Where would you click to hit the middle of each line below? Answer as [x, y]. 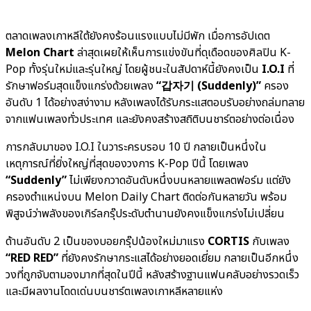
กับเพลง [269, 241]
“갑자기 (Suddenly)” [209, 86]
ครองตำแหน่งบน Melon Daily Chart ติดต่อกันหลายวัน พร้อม [146, 197]
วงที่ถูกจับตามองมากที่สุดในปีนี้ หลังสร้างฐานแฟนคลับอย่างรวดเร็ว [152, 275]
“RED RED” [32, 258]
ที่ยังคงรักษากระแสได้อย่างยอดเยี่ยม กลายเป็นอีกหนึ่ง [178, 258]
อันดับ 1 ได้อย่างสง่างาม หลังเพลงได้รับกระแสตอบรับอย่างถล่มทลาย [155, 102]
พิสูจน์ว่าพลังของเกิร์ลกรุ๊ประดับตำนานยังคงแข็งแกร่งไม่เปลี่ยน [145, 213]
